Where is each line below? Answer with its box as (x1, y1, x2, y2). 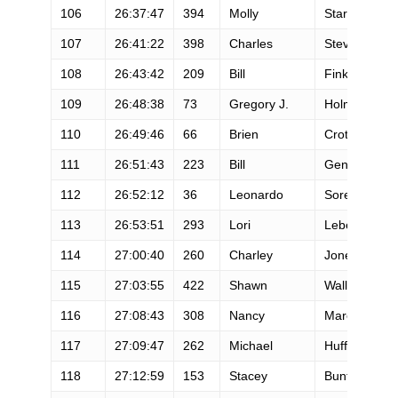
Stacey (228, 368, 267, 383)
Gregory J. (228, 96, 289, 111)
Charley (228, 247, 273, 262)
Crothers (323, 126, 373, 141)
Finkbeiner (323, 66, 384, 81)
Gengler (323, 156, 370, 171)
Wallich (323, 277, 363, 292)
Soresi (323, 187, 360, 202)
